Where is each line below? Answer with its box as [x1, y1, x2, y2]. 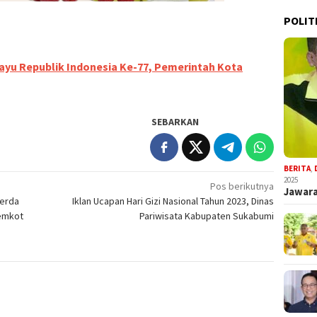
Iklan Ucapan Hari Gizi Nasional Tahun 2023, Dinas [72, 195, 275, 208]
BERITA [284, 163, 311, 173]
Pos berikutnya [210, 180, 275, 193]
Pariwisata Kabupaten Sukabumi [139, 209, 275, 223]
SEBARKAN [151, 115, 200, 129]
